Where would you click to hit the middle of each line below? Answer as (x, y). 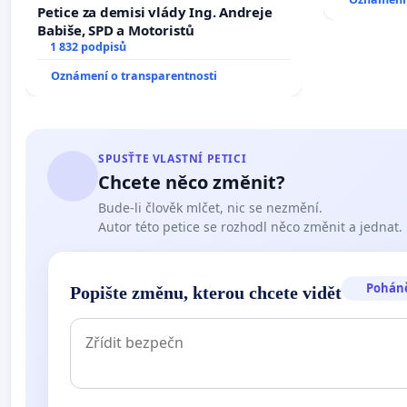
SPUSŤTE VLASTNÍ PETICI (173, 158)
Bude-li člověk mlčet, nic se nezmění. (210, 207)
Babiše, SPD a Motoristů (116, 30)
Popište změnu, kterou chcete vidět (206, 292)
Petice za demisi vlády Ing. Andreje (155, 11)
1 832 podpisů (88, 46)
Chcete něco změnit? (192, 182)
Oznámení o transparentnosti (134, 75)
